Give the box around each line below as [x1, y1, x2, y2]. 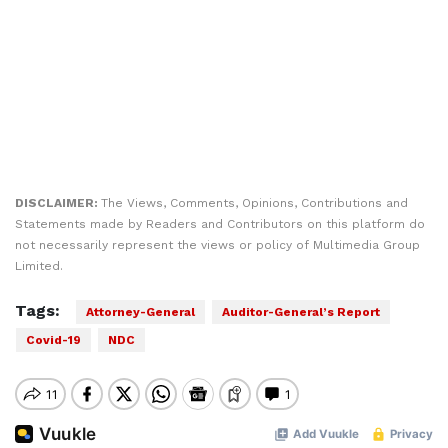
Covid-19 [26, 333, 81, 347]
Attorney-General [86, 305, 195, 319]
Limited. [15, 259, 63, 273]
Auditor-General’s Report [222, 305, 380, 319]
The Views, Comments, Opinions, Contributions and [101, 196, 408, 210]
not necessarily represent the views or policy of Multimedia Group [15, 238, 420, 252]
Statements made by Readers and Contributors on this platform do [15, 217, 425, 231]
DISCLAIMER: [15, 196, 101, 210]
